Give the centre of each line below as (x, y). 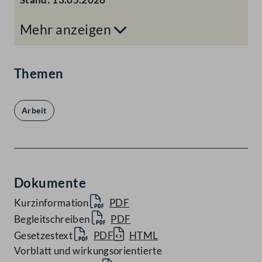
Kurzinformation (51, 203)
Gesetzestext (44, 236)
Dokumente (50, 183)
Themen (39, 74)
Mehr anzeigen (67, 30)
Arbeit (34, 111)
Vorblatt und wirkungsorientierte (88, 251)
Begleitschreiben (52, 219)
